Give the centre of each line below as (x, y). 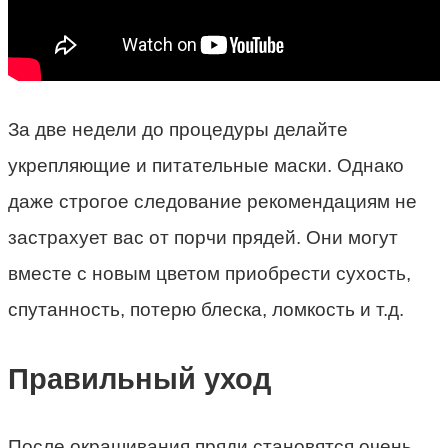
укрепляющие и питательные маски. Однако (206, 166)
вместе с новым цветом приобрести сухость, (209, 274)
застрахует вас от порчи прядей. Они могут (203, 238)
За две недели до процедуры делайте (178, 130)
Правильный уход (139, 378)
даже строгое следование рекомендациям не (212, 202)
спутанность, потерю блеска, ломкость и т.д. (206, 310)
